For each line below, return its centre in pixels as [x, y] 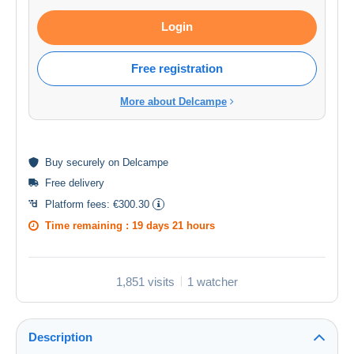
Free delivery [75, 183]
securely [86, 162]
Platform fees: [79, 204]
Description [60, 337]
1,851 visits [145, 281]
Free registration [177, 68]
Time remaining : [88, 225]
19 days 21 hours [173, 225]
